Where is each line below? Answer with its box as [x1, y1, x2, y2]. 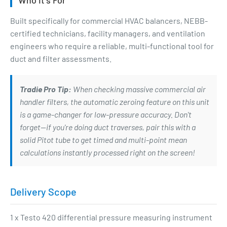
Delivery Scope [10, 185, 77, 198]
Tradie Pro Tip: [20, 84, 71, 94]
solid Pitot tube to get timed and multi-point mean [20, 135, 187, 144]
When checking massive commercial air [71, 84, 206, 94]
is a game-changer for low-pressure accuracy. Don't [20, 109, 192, 119]
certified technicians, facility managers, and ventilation [10, 28, 205, 38]
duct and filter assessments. [10, 54, 111, 63]
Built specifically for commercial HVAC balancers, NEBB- [10, 16, 208, 25]
